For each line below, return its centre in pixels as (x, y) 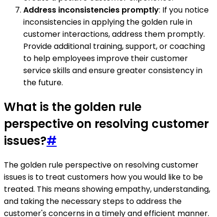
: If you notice (184, 10)
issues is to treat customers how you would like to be (103, 177)
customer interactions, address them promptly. (114, 34)
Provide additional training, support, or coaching (114, 46)
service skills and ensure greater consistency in (113, 70)
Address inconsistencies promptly (91, 10)
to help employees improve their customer (106, 58)
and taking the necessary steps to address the (93, 201)
